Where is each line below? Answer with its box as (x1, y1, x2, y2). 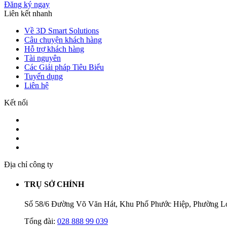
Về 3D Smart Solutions (24, 26, 99, 35)
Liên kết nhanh (4, 9, 52, 18)
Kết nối (4, 98, 28, 107)
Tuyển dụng (24, 71, 63, 81)
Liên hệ (24, 81, 49, 90)
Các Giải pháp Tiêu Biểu (24, 62, 104, 71)
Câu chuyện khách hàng (24, 35, 102, 44)
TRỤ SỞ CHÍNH (24, 180, 84, 189)
